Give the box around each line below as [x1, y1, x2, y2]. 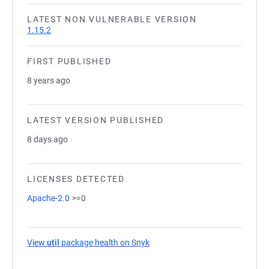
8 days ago [27, 134, 68, 144]
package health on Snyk [59, 238, 150, 247]
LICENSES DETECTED [27, 174, 125, 184]
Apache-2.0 [27, 193, 70, 203]
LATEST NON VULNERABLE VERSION [27, 14, 197, 24]
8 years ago [27, 76, 70, 85]
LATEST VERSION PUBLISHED [27, 115, 164, 125]
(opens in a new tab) [150, 238, 227, 247]
